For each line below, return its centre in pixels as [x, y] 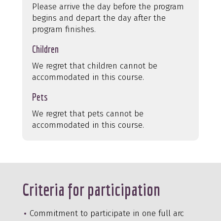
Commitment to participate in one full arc [107, 213]
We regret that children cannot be [94, 66]
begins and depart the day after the [99, 18]
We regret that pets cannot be [88, 113]
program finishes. [64, 29]
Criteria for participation [91, 189]
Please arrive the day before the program [108, 6]
